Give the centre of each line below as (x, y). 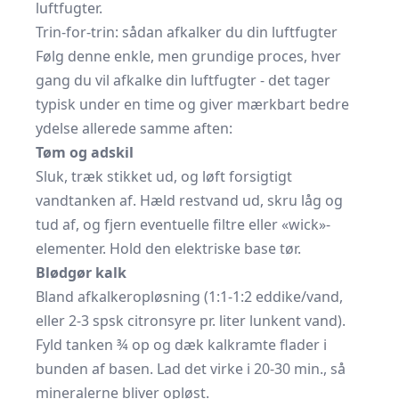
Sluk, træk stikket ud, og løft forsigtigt (164, 176)
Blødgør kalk (81, 273)
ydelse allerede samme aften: (134, 128)
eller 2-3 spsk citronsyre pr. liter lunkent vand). (191, 321)
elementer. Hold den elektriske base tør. (168, 248)
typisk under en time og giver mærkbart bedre (192, 104)
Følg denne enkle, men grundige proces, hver (188, 56)
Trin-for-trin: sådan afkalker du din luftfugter (187, 32)
